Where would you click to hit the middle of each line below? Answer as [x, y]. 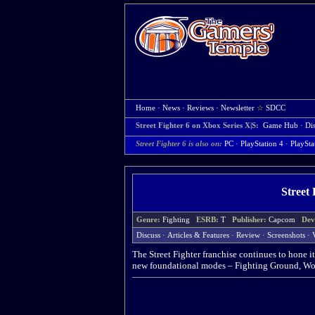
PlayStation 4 [262, 144]
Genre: [149, 220]
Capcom [285, 220]
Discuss [148, 235]
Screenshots [286, 235]
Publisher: [250, 220]
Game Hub [281, 126]
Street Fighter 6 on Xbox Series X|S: [198, 126]
